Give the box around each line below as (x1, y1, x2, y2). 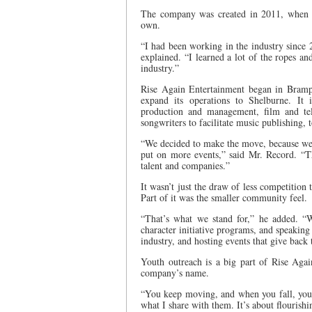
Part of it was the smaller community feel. (141, 191, 307, 204)
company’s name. (141, 266, 209, 279)
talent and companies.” (141, 159, 230, 172)
